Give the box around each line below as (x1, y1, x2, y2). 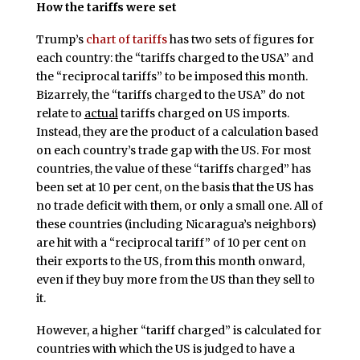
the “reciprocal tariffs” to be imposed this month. (35, 69, 308, 84)
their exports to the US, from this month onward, (35, 254, 305, 269)
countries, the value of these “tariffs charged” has (35, 162, 311, 177)
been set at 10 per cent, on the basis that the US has (35, 180, 313, 195)
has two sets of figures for (166, 32, 314, 47)
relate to (35, 106, 84, 121)
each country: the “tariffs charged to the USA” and (35, 51, 313, 66)
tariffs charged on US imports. (117, 106, 289, 121)
